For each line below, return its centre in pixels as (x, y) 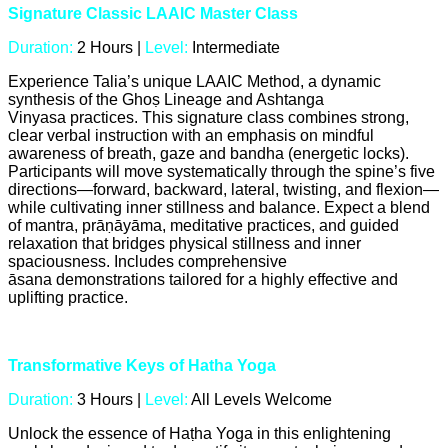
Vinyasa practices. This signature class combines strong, (208, 118)
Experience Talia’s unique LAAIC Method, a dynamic (194, 82)
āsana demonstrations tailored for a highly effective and (203, 280)
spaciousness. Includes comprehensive (147, 262)
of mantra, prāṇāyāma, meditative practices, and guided (203, 226)
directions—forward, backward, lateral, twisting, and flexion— (223, 190)
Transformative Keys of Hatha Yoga (142, 366)
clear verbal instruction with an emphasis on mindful (191, 136)
